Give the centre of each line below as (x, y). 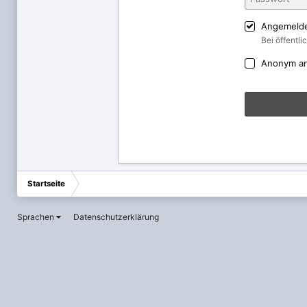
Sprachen (37, 217)
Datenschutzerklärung (116, 217)
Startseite (46, 184)
